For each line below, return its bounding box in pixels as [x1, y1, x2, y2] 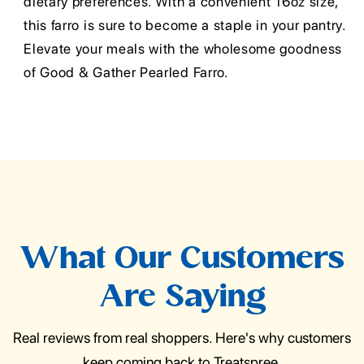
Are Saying [98, 283, 266, 315]
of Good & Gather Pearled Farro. [24, 64, 228, 81]
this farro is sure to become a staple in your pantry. [24, 17, 345, 34]
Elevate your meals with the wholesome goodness [24, 41, 342, 58]
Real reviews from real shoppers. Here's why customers [13, 329, 351, 347]
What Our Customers [19, 245, 344, 277]
